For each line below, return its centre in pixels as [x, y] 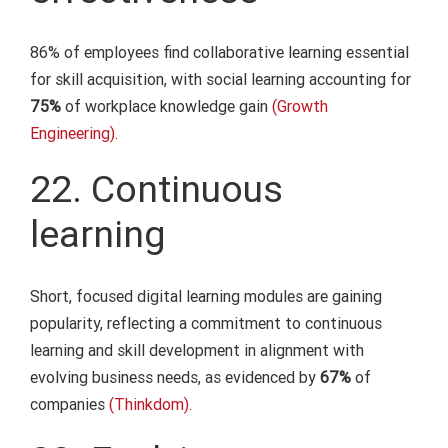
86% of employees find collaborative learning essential [219, 52]
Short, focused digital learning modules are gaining [205, 297]
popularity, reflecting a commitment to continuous [205, 324]
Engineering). [73, 133]
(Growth [299, 106]
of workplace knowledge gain [166, 106]
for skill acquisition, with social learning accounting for [220, 79]
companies [69, 405]
